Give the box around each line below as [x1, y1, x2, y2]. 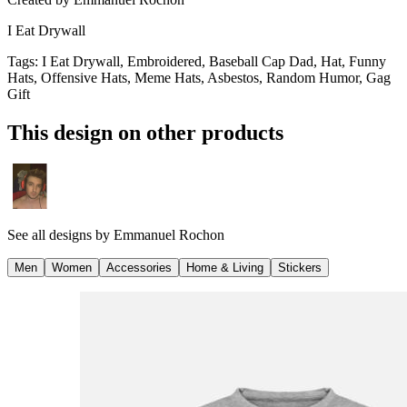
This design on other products [7, 120, 283, 144]
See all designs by [7, 226, 114, 243]
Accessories [106, 260, 172, 274]
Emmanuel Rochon [114, 226, 224, 243]
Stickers [278, 260, 322, 274]
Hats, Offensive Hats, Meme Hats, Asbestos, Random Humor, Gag [7, 69, 391, 85]
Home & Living [186, 260, 263, 274]
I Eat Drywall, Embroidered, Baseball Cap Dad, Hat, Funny [42, 53, 386, 69]
